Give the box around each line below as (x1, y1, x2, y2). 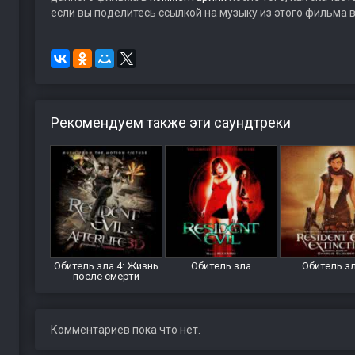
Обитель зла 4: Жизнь (53, 260, 158, 272)
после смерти (72, 270, 139, 282)
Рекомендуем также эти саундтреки (50, 114, 291, 131)
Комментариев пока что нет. (50, 323, 200, 336)
